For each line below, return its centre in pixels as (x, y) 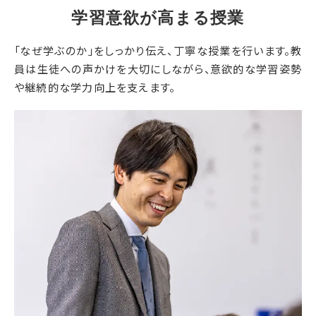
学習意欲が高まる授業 (158, 18)
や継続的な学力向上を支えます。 (95, 86)
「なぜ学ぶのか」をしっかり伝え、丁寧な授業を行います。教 (158, 50)
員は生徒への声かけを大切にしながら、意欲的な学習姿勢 (158, 68)
